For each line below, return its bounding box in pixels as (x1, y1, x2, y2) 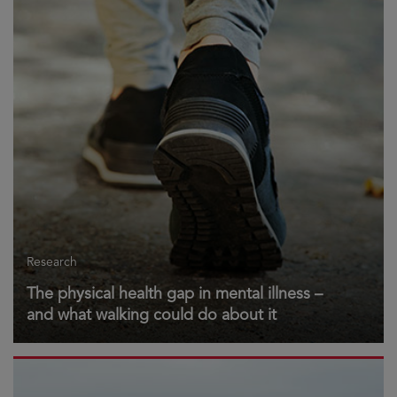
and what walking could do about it (27, 304, 276, 324)
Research (27, 253, 77, 269)
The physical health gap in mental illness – (27, 283, 323, 303)
